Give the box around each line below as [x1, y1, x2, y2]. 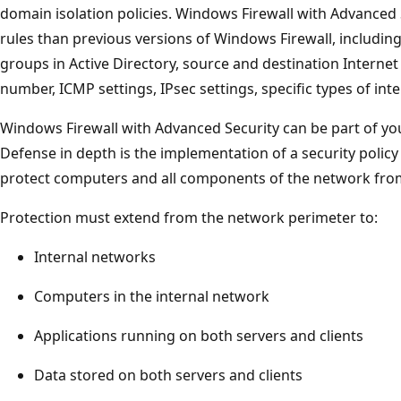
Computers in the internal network [34, 286, 269, 306]
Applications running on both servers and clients [34, 325, 363, 346]
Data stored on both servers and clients [34, 364, 303, 385]
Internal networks [34, 246, 156, 267]
